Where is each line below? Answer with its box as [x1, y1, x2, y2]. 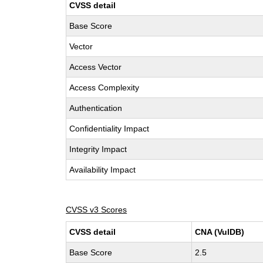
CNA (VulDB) [195, 227, 245, 237]
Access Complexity [69, 83, 140, 92]
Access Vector [69, 62, 122, 72]
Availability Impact [69, 165, 136, 174]
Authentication [69, 103, 123, 113]
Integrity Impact [69, 144, 127, 154]
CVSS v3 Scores [66, 205, 127, 214]
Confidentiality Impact [69, 124, 150, 133]
